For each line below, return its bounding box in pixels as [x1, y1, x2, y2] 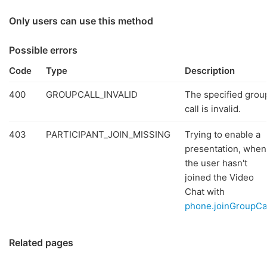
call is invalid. [185, 103, 241, 114]
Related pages [9, 237, 73, 249]
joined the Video [185, 172, 254, 183]
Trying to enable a [185, 129, 260, 140]
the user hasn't [185, 157, 247, 169]
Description [185, 65, 235, 76]
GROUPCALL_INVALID [46, 89, 138, 100]
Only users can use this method [9, 15, 153, 27]
